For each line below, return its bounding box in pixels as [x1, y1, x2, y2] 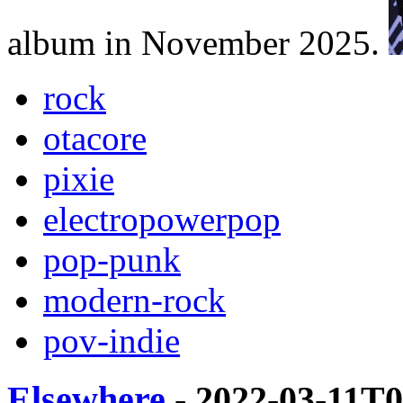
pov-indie [43, 320, 180, 360]
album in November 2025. [7, 22, 389, 62]
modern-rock [43, 280, 226, 319]
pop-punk [43, 239, 181, 279]
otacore [43, 118, 147, 157]
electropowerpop [43, 199, 281, 238]
